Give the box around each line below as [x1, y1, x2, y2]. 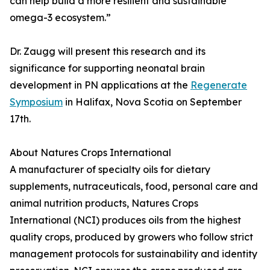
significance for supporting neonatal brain [10, 62, 205, 75]
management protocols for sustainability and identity [10, 248, 257, 260]
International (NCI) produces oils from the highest [10, 214, 241, 227]
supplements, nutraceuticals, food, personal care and [10, 180, 258, 193]
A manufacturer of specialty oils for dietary [10, 163, 210, 176]
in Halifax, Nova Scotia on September [63, 96, 242, 108]
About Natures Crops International [10, 146, 171, 159]
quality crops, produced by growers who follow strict [10, 231, 253, 243]
